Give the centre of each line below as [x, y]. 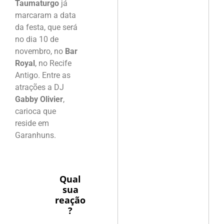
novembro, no [40, 51]
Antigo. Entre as [43, 75]
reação [70, 200]
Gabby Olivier [39, 99]
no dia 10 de [37, 39]
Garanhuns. [35, 135]
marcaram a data [45, 15]
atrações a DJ [39, 87]
